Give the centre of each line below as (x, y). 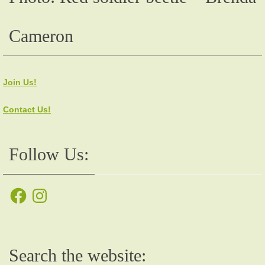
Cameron (41, 36)
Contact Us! (27, 110)
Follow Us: (49, 154)
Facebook (27, 190)
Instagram (49, 190)
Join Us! (20, 83)
